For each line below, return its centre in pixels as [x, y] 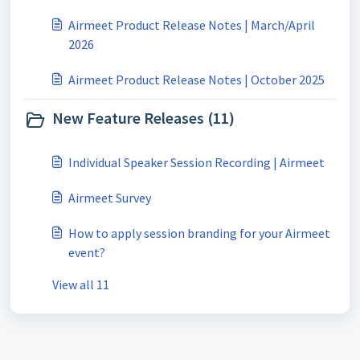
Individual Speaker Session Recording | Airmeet [196, 162]
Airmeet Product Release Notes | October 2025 [196, 80]
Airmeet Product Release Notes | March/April [192, 25]
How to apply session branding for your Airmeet [199, 233]
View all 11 [81, 284]
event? [87, 252]
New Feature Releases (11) [143, 118]
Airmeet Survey [110, 198]
